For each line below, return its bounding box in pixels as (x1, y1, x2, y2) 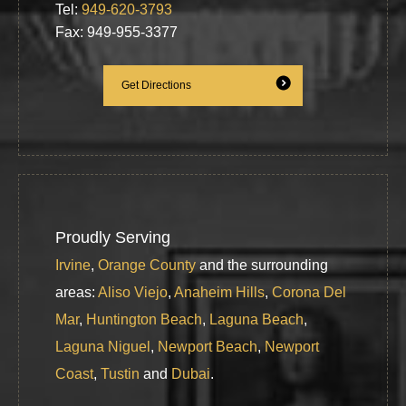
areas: (55, 285, 98, 301)
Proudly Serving (55, 228, 170, 247)
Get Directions (121, 79, 191, 92)
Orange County (98, 257, 196, 274)
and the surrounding (196, 257, 328, 274)
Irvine (55, 257, 91, 274)
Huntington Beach (86, 312, 202, 328)
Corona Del (272, 285, 346, 301)
